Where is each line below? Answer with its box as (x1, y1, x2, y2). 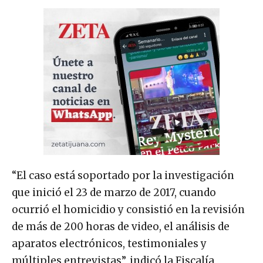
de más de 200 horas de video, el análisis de (12, 220, 230, 234)
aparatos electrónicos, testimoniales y (12, 237, 207, 251)
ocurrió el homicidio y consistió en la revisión (12, 203, 245, 217)
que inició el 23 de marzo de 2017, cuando (12, 186, 216, 200)
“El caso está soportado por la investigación (12, 169, 234, 183)
